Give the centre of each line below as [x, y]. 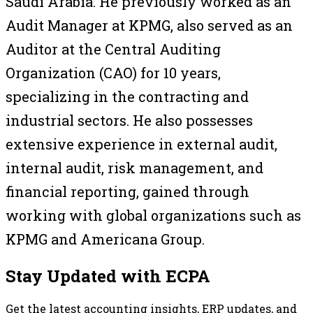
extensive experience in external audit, [141, 144]
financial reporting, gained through [128, 191]
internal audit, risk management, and [134, 167]
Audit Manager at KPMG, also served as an [149, 25]
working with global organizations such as [153, 215]
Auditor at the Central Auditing [113, 49]
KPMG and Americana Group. [105, 239]
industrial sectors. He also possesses [129, 120]
